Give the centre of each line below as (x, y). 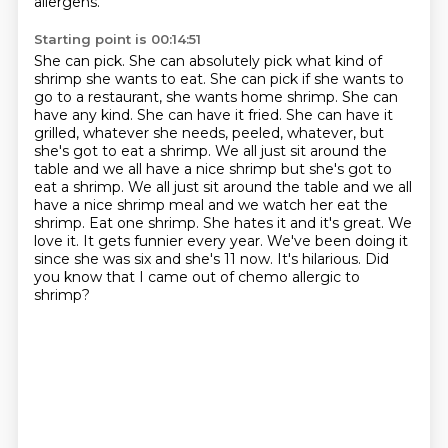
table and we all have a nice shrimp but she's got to (212, 169)
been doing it (361, 241)
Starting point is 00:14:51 (117, 39)
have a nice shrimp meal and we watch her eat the (210, 205)
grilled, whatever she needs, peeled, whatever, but (208, 133)
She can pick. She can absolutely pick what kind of (207, 61)
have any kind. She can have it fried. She (175, 115)
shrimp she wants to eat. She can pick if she (188, 79)
